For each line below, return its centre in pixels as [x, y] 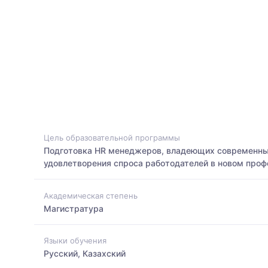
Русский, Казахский [85, 253]
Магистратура [74, 208]
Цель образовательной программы [112, 138]
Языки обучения [75, 240]
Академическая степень [91, 195]
